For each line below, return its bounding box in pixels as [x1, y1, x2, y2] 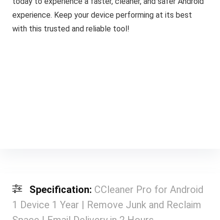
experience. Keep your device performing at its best [12, 10, 192, 20]
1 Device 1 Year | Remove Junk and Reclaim [12, 199, 201, 211]
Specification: [29, 184, 94, 196]
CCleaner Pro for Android [94, 184, 203, 196]
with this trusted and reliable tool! [12, 24, 130, 33]
